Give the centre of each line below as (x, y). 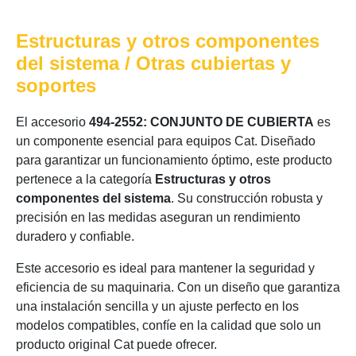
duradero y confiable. (75, 236)
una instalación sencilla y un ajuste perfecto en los (157, 306)
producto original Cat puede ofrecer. (116, 344)
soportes (56, 85)
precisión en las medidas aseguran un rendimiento (158, 217)
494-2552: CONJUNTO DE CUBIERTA (201, 122)
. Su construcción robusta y (247, 198)
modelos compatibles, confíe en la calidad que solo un (168, 325)
